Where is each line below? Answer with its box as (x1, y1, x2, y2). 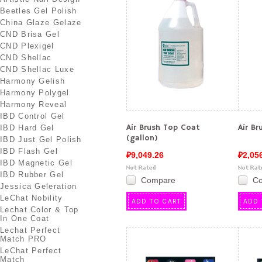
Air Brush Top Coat (126, 122, 200, 133)
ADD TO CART (132, 197, 182, 206)
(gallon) (126, 133, 158, 143)
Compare (141, 175, 175, 185)
